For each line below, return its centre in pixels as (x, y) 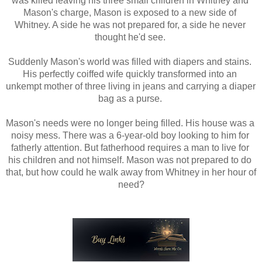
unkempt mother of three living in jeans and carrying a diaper (131, 87)
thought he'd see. (131, 37)
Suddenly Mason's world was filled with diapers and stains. (130, 62)
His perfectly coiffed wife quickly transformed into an (130, 74)
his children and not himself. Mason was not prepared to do (130, 160)
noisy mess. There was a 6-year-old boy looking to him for (130, 136)
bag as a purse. (131, 99)
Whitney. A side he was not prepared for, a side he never (130, 25)
